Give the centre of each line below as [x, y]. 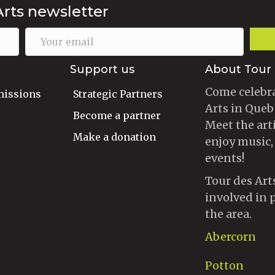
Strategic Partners [118, 94]
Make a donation [114, 137]
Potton [224, 266]
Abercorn [230, 237]
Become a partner [117, 116]
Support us [102, 70]
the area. [228, 214]
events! [225, 158]
